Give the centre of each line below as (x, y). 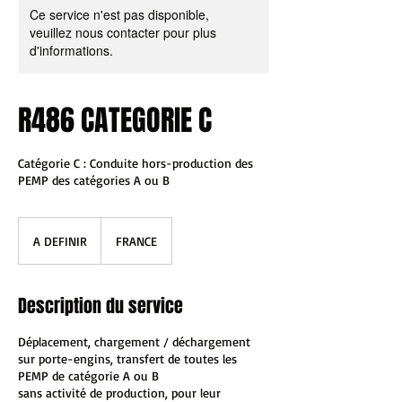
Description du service (100, 306)
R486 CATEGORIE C (115, 121)
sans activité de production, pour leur (119, 393)
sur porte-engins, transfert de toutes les (127, 358)
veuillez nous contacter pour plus (123, 32)
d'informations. (71, 50)
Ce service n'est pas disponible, (119, 14)
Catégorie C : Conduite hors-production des (135, 163)
